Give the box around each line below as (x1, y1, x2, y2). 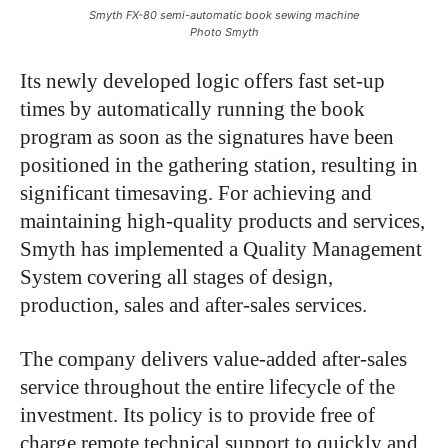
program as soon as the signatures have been (20, 124, 394, 149)
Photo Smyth (189, 24, 259, 39)
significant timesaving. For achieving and (20, 180, 372, 205)
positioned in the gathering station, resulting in (20, 152, 418, 177)
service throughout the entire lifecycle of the (20, 374, 395, 399)
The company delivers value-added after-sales (20, 346, 407, 371)
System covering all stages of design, (20, 264, 333, 289)
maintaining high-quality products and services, (20, 208, 425, 233)
